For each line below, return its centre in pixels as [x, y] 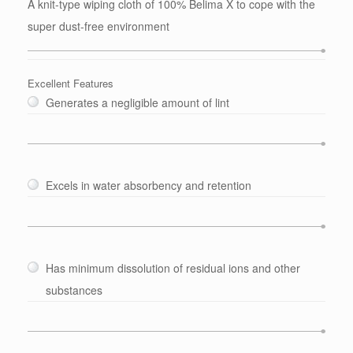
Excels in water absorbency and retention [149, 186]
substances [74, 290]
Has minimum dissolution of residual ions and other [173, 268]
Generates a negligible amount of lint [137, 103]
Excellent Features [71, 84]
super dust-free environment [98, 26]
